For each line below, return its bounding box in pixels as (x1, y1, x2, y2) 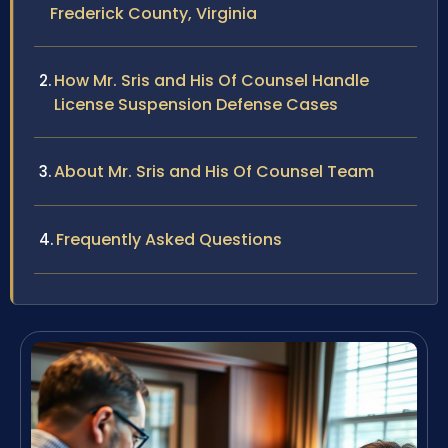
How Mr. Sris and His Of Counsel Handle (54, 69, 369, 93)
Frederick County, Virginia (50, 2, 257, 26)
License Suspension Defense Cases (54, 93, 338, 117)
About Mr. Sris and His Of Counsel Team (54, 160, 374, 184)
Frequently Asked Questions (56, 228, 282, 252)
